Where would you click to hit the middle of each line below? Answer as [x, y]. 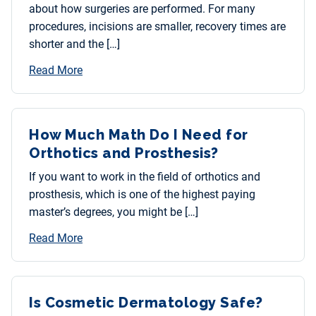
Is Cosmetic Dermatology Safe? [146, 303]
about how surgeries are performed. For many [142, 9]
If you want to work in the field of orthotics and [145, 177]
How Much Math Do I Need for [139, 135]
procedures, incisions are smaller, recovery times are [157, 27]
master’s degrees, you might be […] [114, 212]
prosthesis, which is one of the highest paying [142, 195]
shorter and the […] [74, 44]
